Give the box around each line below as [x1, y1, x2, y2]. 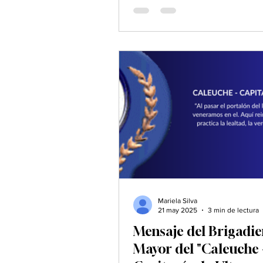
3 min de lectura [208, 206, 259, 215]
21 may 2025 [158, 206, 197, 215]
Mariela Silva [158, 196, 197, 205]
